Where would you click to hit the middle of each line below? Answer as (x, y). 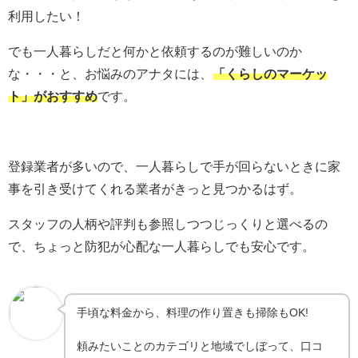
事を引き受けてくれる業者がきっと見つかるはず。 (155, 189)
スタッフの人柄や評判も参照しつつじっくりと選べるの (168, 224)
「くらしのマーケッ (270, 74)
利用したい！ (46, 16)
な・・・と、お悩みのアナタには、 (110, 74)
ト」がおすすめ (53, 96)
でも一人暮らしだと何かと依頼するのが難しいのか (155, 52)
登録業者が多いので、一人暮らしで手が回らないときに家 (174, 167)
